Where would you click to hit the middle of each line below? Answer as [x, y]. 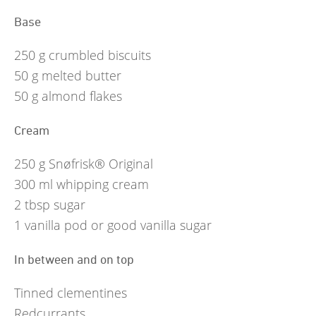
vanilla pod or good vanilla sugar [118, 225]
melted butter [81, 76]
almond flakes [82, 96]
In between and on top [74, 259]
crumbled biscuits [100, 55]
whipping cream [103, 184]
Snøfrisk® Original [101, 164]
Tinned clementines [71, 292]
